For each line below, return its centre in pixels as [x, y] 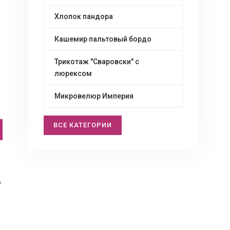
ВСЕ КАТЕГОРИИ [83, 125]
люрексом [73, 73]
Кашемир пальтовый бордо [103, 39]
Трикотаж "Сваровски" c [97, 62]
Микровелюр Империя [94, 96]
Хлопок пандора [84, 16]
